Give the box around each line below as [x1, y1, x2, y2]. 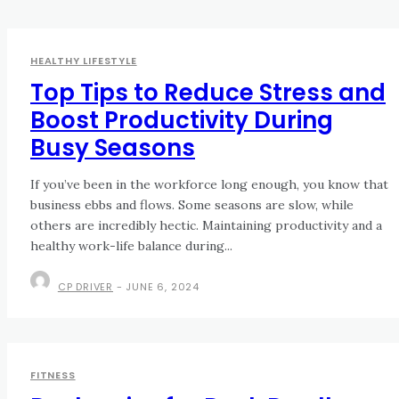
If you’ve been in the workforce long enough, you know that [30, 176, 388, 193]
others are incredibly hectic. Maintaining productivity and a [30, 217, 382, 234]
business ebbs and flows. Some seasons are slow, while [30, 197, 354, 214]
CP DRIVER [57, 280, 114, 295]
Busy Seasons [30, 132, 195, 165]
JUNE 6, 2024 [126, 280, 200, 295]
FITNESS [30, 368, 76, 383]
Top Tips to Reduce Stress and [30, 77, 386, 110]
